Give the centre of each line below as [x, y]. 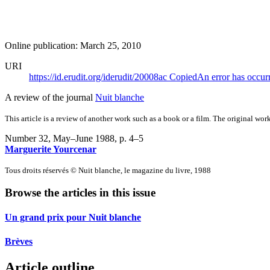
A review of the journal [50, 97]
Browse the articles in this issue [80, 193]
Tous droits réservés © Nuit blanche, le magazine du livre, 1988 [108, 170]
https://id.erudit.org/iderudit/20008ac [99, 77]
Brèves [19, 241]
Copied [183, 77]
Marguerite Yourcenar [51, 149]
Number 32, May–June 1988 [60, 138]
